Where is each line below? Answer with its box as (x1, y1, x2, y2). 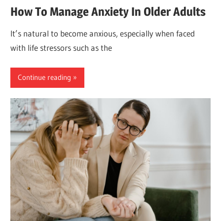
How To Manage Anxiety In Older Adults (10, 4, 209, 19)
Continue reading (18, 73, 72, 82)
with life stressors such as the (10, 42, 112, 53)
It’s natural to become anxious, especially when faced (10, 28, 195, 39)
